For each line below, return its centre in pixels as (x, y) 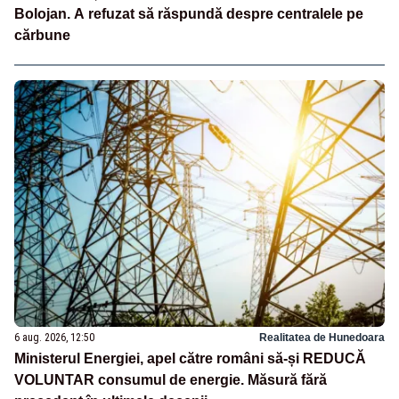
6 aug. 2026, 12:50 (54, 337)
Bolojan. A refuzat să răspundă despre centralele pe (189, 13)
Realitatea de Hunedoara (322, 337)
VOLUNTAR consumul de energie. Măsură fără (171, 379)
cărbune (42, 35)
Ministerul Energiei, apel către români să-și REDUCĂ (190, 358)
